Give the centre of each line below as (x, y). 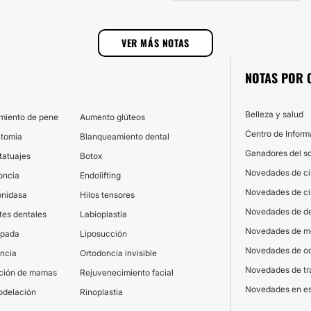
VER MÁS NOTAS (155, 43)
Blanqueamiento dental (125, 136)
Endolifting (100, 175)
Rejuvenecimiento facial (127, 272)
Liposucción (103, 234)
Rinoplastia (101, 292)
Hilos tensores (107, 195)
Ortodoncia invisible (118, 253)
